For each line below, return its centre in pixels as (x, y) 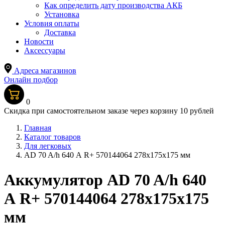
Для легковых (48, 146)
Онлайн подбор (31, 80)
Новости (39, 42)
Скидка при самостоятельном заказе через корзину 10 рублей (109, 111)
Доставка (60, 33)
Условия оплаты (52, 24)
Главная (38, 128)
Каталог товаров (52, 137)
